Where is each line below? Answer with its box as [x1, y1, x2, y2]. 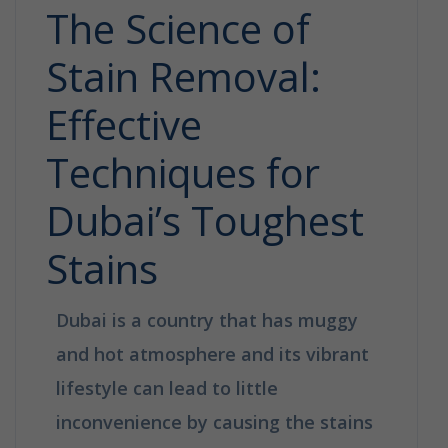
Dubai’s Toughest [46, 192, 364, 248]
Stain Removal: [46, 48, 321, 104]
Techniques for [46, 144, 320, 200]
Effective [46, 96, 202, 152]
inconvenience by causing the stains [56, 409, 373, 434]
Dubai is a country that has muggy [56, 307, 358, 332]
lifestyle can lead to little [56, 375, 278, 400]
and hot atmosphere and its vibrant [56, 341, 369, 366]
